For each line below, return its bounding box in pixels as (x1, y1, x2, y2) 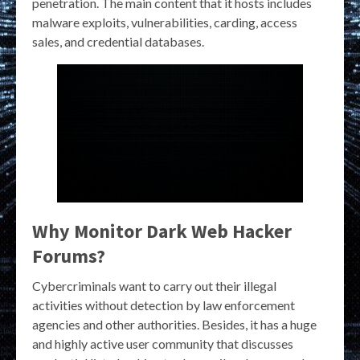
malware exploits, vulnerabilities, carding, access (32, 14, 297, 31)
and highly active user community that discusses (32, 336, 293, 352)
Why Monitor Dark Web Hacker (32, 219, 292, 244)
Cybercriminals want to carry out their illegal (32, 278, 276, 294)
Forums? (32, 243, 105, 269)
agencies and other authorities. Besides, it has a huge (32, 317, 317, 333)
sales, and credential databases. (32, 34, 204, 50)
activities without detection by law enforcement (32, 297, 295, 313)
